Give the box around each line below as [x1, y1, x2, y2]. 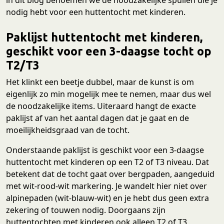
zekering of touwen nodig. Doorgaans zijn [6, 204, 165, 215]
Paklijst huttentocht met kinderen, [6, 30, 202, 43]
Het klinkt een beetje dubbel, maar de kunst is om [6, 76, 194, 87]
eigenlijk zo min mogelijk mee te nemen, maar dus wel [6, 88, 211, 99]
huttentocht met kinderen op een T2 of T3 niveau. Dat [6, 156, 209, 167]
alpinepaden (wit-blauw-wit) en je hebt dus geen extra [6, 192, 209, 203]
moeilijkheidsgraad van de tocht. [6, 124, 129, 135]
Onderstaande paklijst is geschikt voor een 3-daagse [6, 144, 204, 155]
